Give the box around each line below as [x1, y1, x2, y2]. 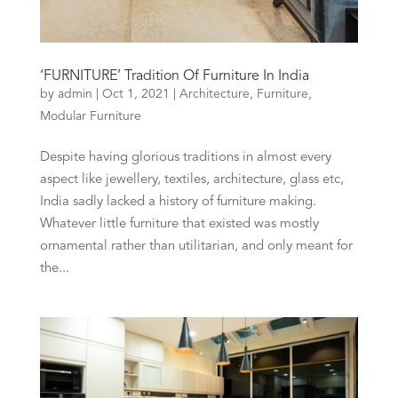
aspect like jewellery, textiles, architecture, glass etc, [39, 172, 344, 187]
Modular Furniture [39, 109, 141, 123]
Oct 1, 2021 [101, 87, 170, 100]
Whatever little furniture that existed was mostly [39, 217, 319, 231]
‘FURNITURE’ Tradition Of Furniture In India [39, 68, 309, 84]
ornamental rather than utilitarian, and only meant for [39, 239, 353, 253]
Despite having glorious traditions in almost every [39, 150, 331, 164]
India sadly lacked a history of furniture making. [39, 195, 316, 209]
